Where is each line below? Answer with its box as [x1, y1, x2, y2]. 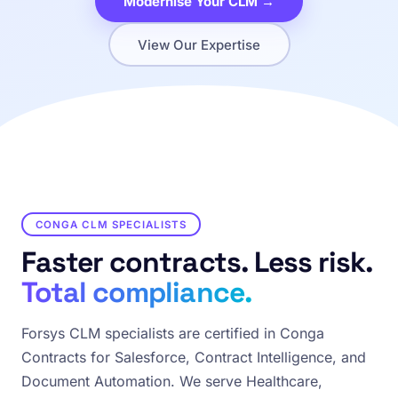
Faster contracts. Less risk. [21, 244, 373, 280]
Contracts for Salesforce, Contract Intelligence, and [21, 348, 366, 366]
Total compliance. [21, 275, 252, 310]
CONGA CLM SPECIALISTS [35, 218, 187, 231]
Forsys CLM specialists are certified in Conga [21, 324, 324, 342]
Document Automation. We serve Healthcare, [21, 372, 322, 390]
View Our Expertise [138, 36, 260, 53]
